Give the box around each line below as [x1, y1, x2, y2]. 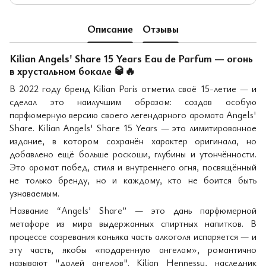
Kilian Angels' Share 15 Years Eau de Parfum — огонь [9, 51, 253, 65]
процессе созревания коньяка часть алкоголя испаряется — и [9, 230, 256, 243]
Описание [87, 21, 133, 36]
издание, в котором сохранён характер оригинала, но [9, 134, 256, 148]
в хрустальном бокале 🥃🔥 [9, 64, 135, 78]
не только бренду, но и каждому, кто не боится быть [9, 173, 256, 187]
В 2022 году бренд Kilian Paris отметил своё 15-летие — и [9, 82, 256, 96]
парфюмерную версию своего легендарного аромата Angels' [9, 108, 256, 122]
